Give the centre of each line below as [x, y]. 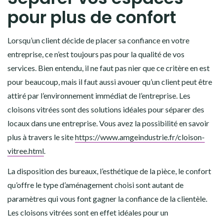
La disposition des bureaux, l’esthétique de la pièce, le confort [109, 171]
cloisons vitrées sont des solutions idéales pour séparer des [106, 110]
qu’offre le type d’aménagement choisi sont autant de [95, 185]
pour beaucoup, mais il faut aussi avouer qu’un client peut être [110, 82]
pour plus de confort [92, 18]
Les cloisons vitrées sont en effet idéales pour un [88, 213]
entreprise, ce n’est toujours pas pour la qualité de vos [96, 54]
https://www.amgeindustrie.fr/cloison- [140, 137]
